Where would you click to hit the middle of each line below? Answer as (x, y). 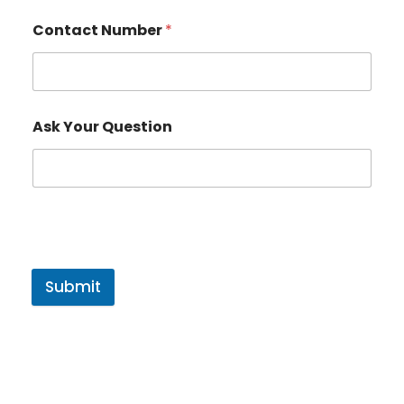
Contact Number (99, 31)
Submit (73, 287)
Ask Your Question (102, 127)
